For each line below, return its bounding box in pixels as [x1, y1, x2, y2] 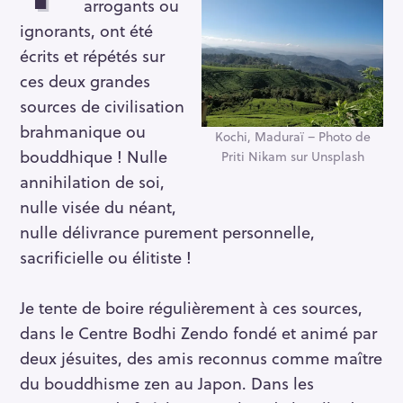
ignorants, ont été [20, 17, 153, 42]
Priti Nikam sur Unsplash [220, 147, 364, 166]
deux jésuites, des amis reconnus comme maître [20, 345, 382, 370]
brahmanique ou [20, 118, 146, 143]
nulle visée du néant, [20, 193, 176, 219]
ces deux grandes [20, 67, 150, 93]
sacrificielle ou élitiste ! [20, 244, 192, 269]
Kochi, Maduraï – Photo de [214, 127, 371, 147]
